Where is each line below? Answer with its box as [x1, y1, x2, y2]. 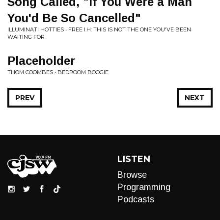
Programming [117, 182, 170, 192]
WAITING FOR [7, 33, 45, 40]
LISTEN [117, 154, 150, 165]
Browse [117, 170, 147, 180]
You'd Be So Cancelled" [7, 11, 141, 25]
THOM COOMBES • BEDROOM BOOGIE [7, 69, 109, 76]
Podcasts [117, 194, 154, 204]
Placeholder [7, 54, 75, 67]
